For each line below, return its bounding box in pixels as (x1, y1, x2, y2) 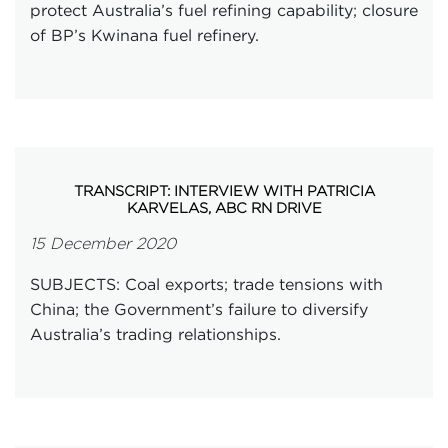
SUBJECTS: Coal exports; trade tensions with (30, 275, 383, 293)
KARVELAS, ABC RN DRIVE (126, 200, 322, 215)
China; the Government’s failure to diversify (30, 300, 368, 318)
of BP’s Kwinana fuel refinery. (30, 26, 264, 44)
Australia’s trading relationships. (30, 325, 281, 343)
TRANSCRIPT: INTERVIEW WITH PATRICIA (73, 183, 375, 198)
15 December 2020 (30, 235, 176, 252)
